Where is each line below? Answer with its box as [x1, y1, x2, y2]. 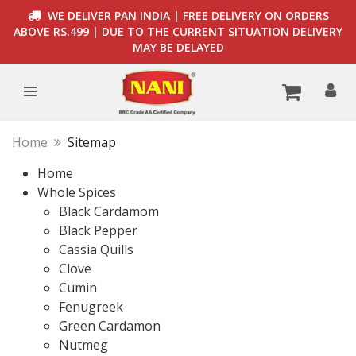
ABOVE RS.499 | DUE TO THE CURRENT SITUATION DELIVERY [14, 24, 342, 39]
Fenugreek [59, 298, 123, 315]
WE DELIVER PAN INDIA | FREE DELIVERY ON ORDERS [44, 8, 329, 23]
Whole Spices [37, 184, 116, 201]
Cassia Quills [59, 241, 133, 258]
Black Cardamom [59, 203, 159, 220]
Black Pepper [59, 222, 137, 239]
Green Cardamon [59, 317, 161, 335]
